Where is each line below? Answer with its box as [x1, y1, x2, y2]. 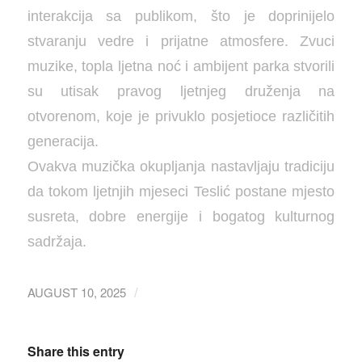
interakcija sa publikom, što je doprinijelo [27, 6, 335, 24]
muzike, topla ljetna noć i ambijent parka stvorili [27, 57, 335, 74]
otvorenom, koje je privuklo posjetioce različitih [27, 107, 335, 124]
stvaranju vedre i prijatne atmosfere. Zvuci [27, 32, 335, 49]
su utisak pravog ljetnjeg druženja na [27, 82, 335, 99]
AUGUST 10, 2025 [27, 284, 126, 301]
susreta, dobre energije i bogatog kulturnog [27, 207, 335, 225]
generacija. [27, 132, 99, 149]
